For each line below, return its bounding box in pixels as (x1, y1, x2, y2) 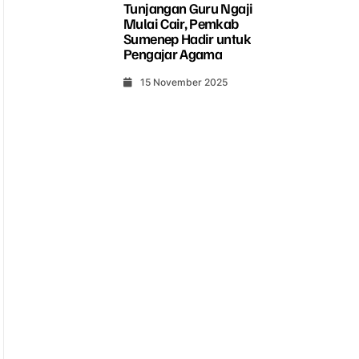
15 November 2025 (140, 76, 228, 88)
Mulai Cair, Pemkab (123, 14, 239, 32)
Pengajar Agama (123, 45, 223, 63)
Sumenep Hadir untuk (123, 30, 251, 47)
